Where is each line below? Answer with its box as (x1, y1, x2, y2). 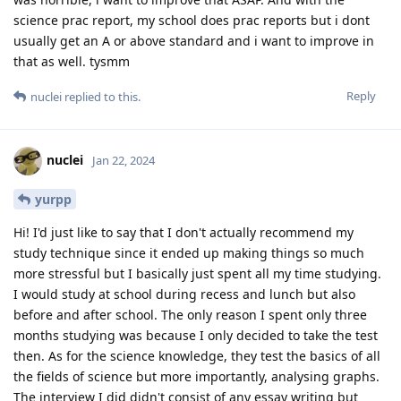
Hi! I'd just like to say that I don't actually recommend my (13, 223, 354, 241)
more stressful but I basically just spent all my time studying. (13, 264, 381, 282)
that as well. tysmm (13, 52, 130, 70)
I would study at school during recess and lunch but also (13, 285, 355, 303)
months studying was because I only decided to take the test (13, 326, 378, 344)
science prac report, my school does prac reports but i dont (13, 11, 370, 29)
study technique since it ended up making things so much (13, 243, 364, 261)
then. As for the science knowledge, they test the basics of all (13, 346, 380, 364)
